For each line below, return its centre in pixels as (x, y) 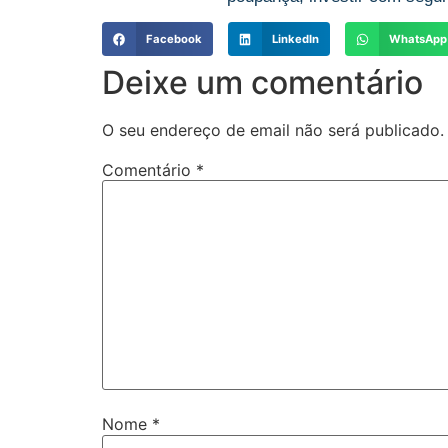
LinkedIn (295, 39)
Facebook (173, 39)
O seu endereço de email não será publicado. (273, 130)
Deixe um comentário (262, 82)
